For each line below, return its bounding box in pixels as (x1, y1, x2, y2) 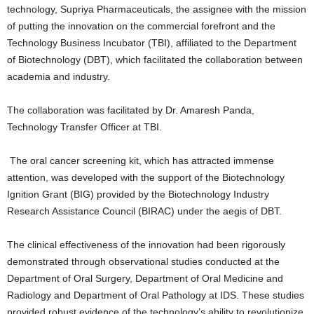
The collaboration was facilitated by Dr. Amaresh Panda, (7, 104, 254, 116)
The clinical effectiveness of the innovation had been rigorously (7, 238, 285, 250)
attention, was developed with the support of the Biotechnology (7, 171, 285, 183)
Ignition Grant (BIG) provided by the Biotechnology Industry (7, 188, 269, 200)
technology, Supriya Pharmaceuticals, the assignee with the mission (7, 3, 306, 15)
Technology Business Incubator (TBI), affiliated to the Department (7, 36, 296, 48)
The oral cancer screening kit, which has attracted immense (7, 154, 274, 166)
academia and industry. (7, 70, 110, 82)
